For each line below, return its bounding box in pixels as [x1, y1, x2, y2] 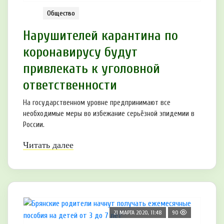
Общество [47, 9, 75, 18]
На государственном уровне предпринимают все [23, 98, 170, 107]
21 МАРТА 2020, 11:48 [113, 209, 162, 216]
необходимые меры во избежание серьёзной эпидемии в [23, 109, 194, 118]
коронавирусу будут [23, 44, 137, 60]
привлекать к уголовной [23, 60, 160, 77]
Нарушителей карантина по [23, 27, 178, 44]
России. [23, 120, 44, 129]
